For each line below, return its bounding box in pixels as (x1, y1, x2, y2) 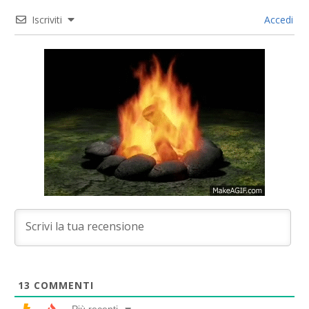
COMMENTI (30, 279, 94, 292)
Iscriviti (32, 13, 62, 27)
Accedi (261, 13, 293, 27)
